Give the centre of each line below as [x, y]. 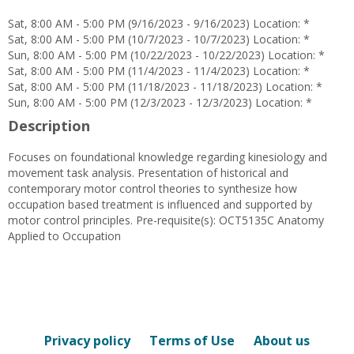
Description [49, 126]
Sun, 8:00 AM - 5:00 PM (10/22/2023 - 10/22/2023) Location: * [166, 55]
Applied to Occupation [64, 236]
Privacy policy [87, 341]
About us [282, 341]
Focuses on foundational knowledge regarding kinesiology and [168, 157]
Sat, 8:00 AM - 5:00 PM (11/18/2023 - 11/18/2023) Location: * [165, 87]
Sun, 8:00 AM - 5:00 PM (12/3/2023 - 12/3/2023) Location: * [160, 103]
